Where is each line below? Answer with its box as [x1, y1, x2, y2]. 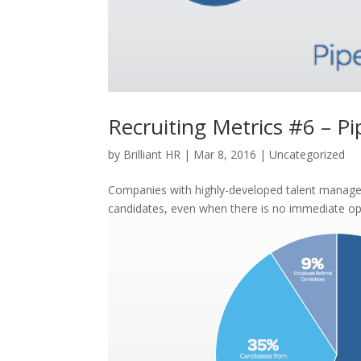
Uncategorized [269, 146, 346, 162]
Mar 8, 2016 [193, 146, 257, 162]
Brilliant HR [123, 146, 181, 162]
